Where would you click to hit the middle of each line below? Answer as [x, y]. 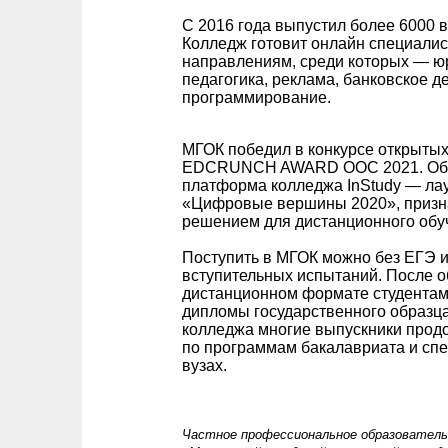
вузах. [204, 365]
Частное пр [218, 434]
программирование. [256, 97]
